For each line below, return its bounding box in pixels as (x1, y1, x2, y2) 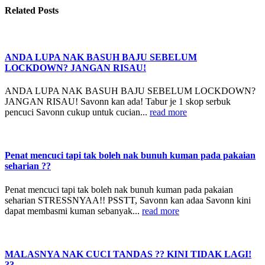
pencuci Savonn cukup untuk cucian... (5, 107, 150, 117)
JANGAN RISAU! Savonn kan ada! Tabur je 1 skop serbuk (5, 96, 231, 106)
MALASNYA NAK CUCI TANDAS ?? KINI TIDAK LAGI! (5, 248, 251, 259)
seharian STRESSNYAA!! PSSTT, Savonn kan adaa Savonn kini (5, 195, 251, 205)
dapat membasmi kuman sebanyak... (5, 205, 142, 216)
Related (5, 5, 38, 16)
